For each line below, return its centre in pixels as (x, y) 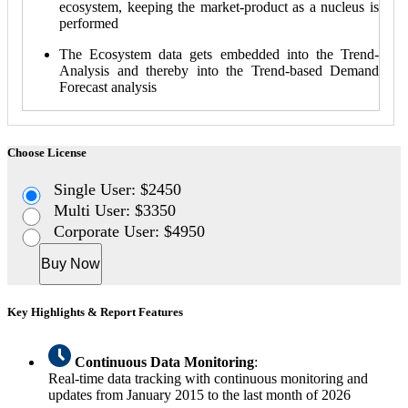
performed (89, 23)
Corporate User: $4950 (130, 231)
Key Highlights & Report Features (95, 312)
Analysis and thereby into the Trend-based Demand (219, 70)
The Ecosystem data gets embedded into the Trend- (219, 54)
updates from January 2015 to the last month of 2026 (199, 395)
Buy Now (71, 263)
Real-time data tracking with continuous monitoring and (208, 379)
